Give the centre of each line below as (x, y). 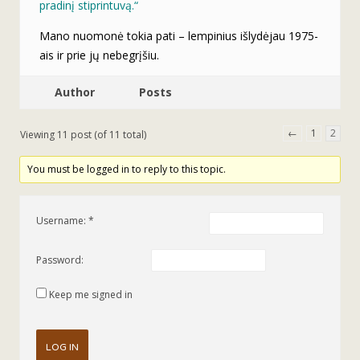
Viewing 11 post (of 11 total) (83, 134)
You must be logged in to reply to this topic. (127, 169)
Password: (60, 260)
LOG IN (62, 347)
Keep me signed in (91, 294)
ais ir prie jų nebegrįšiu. (99, 55)
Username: (62, 220)
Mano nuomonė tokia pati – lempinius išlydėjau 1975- (179, 35)
